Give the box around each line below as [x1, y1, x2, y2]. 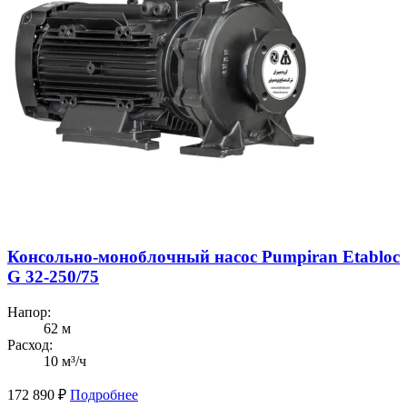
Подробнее [70, 386, 138, 402]
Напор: [7, 303, 51, 320]
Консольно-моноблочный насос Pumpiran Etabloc [7, 246, 400, 266]
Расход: [7, 336, 53, 352]
